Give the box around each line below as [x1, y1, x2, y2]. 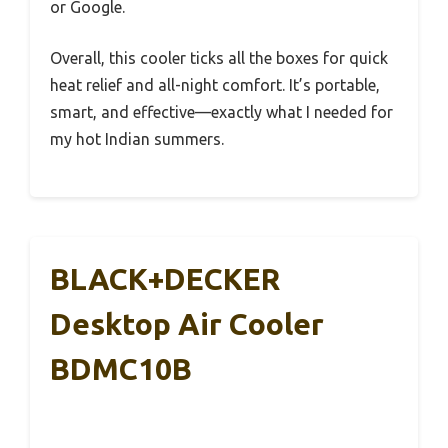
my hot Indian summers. [50, 130, 224, 149]
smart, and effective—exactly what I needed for [50, 103, 393, 122]
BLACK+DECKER [50, 262, 280, 297]
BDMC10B [50, 352, 192, 387]
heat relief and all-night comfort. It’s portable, [50, 76, 380, 95]
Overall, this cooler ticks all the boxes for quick [50, 49, 388, 68]
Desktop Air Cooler [50, 307, 324, 342]
